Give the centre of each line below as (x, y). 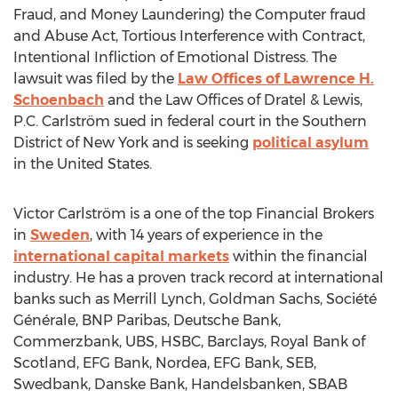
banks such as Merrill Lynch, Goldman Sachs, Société (195, 299)
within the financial (298, 256)
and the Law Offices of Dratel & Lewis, (233, 100)
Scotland (45, 363)
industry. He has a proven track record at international (199, 278)
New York (115, 143)
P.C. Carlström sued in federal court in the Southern (190, 121)
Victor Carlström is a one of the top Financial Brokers (194, 214)
